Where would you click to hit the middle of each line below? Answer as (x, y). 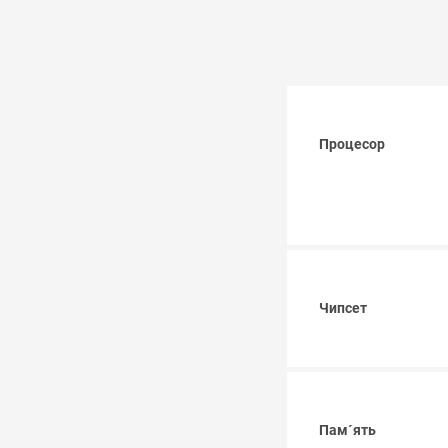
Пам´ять (347, 431)
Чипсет (343, 309)
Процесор (352, 145)
